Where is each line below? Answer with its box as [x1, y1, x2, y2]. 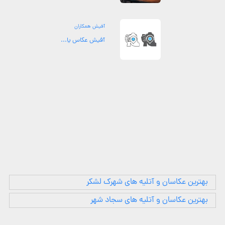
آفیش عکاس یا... [60, 35, 105, 45]
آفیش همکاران [74, 22, 105, 31]
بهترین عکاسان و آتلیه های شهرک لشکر [86, 176, 208, 189]
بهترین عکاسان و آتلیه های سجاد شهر [90, 194, 208, 207]
